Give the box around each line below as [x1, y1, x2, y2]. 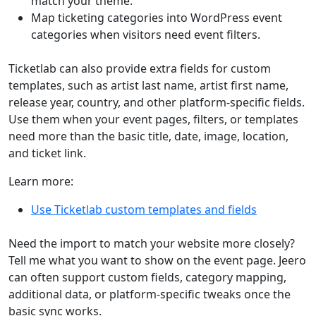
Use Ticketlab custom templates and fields [31, 202, 257, 217]
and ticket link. [8, 145, 86, 161]
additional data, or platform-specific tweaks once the [8, 286, 291, 302]
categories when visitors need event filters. [31, 27, 260, 42]
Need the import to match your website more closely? [8, 236, 295, 251]
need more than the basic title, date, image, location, [8, 128, 288, 144]
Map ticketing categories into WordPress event [31, 10, 282, 25]
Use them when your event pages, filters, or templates [8, 111, 298, 127]
